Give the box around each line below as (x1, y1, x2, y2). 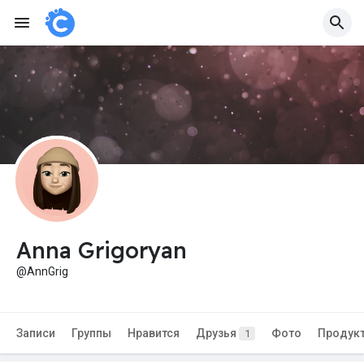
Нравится (128, 327, 180, 340)
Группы (71, 327, 111, 340)
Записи (16, 327, 55, 340)
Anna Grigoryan (16, 236, 187, 265)
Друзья (196, 327, 239, 340)
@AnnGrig (16, 265, 68, 279)
